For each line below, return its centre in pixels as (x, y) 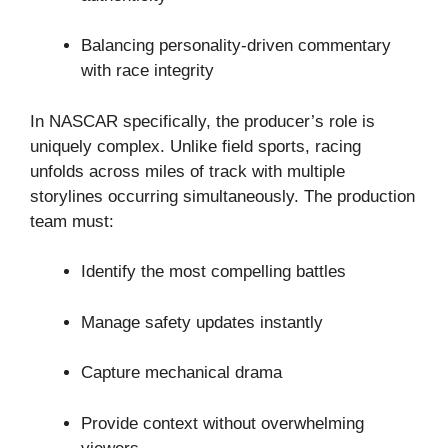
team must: (72, 221)
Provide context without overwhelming (222, 423)
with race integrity (147, 71)
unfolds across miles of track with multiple (187, 171)
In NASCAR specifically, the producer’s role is (202, 121)
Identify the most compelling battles (213, 272)
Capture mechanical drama (181, 373)
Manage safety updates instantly (202, 322)
